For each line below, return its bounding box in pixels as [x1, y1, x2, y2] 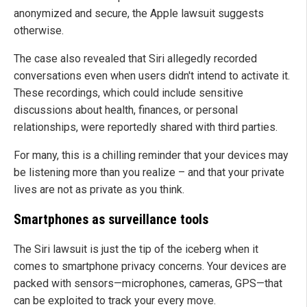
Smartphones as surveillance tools [14, 211, 208, 228]
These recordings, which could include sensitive [14, 86, 243, 100]
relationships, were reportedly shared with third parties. [14, 121, 278, 134]
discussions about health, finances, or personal [14, 103, 238, 117]
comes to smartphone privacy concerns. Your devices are [14, 260, 286, 273]
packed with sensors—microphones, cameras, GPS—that [14, 277, 282, 291]
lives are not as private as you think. [14, 183, 184, 197]
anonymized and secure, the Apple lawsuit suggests [14, 7, 264, 21]
